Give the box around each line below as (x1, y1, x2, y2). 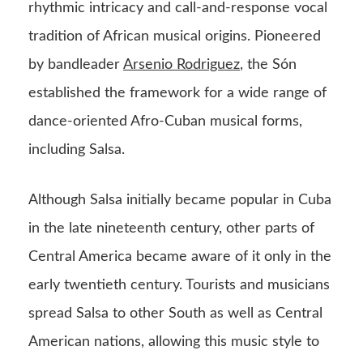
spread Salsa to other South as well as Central (28, 306, 322, 322)
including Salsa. (28, 143, 125, 158)
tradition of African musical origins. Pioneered (28, 29, 321, 45)
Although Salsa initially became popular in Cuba (28, 193, 331, 208)
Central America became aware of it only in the (28, 250, 331, 265)
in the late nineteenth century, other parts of (28, 221, 314, 237)
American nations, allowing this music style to (28, 335, 319, 350)
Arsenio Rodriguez (123, 58, 240, 73)
